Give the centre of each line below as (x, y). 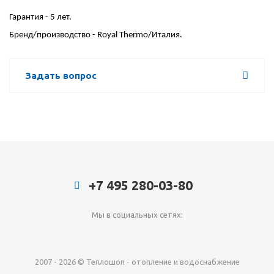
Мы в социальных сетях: (137, 215)
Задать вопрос (61, 76)
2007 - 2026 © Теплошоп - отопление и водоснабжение (137, 262)
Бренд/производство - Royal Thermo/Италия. (96, 35)
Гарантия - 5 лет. (40, 18)
